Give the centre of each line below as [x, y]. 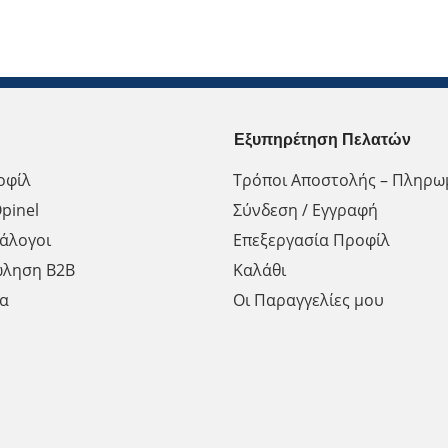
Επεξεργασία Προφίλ [311, 239]
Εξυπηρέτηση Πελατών [322, 138]
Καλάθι [259, 269]
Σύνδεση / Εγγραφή [305, 209]
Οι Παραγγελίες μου [308, 299]
